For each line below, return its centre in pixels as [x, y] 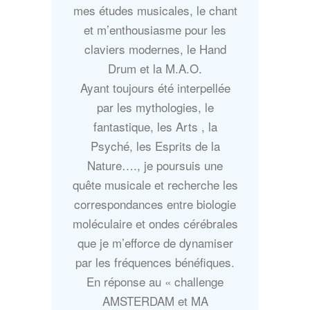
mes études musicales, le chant [155, 10]
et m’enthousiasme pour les [155, 30]
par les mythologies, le [155, 107]
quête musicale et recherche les [155, 185]
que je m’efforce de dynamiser [155, 243]
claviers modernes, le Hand [155, 49]
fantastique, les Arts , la [155, 127]
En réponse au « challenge [155, 282]
